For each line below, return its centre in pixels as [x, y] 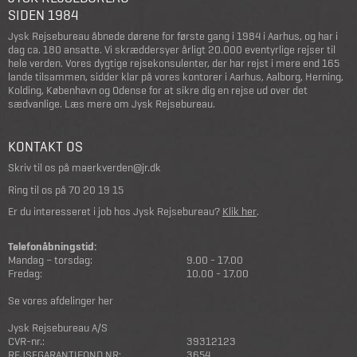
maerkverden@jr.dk [116, 168]
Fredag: [25, 273]
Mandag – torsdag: [50, 259]
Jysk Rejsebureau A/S [58, 327]
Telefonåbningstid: [53, 246]
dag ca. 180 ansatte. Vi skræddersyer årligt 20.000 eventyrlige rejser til [172, 50]
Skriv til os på [40, 168]
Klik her [239, 212]
